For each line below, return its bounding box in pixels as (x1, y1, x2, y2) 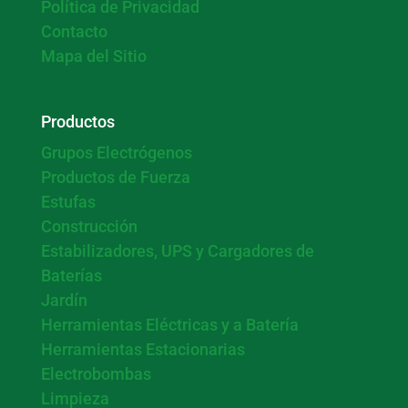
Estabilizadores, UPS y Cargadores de (40, 241, 314, 261)
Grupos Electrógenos (40, 143, 192, 163)
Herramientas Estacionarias (40, 340, 245, 360)
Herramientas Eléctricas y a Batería (40, 315, 299, 335)
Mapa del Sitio (40, 46, 147, 66)
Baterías (40, 266, 102, 286)
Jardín (40, 291, 87, 311)
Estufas (40, 192, 96, 212)
